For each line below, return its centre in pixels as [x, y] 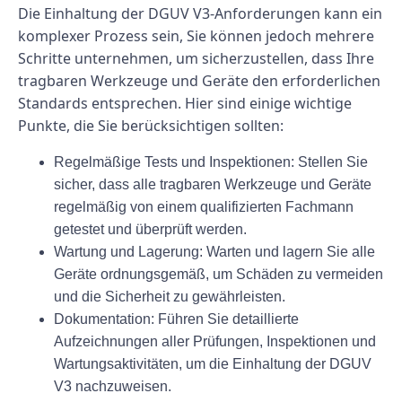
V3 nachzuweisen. [113, 386]
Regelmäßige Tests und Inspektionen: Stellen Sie [211, 162]
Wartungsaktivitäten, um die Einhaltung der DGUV [213, 363]
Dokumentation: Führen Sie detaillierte [176, 319]
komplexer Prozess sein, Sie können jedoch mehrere [196, 36]
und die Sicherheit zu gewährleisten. [170, 296]
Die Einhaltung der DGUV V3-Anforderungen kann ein [200, 14]
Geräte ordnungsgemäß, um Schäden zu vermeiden [218, 274]
